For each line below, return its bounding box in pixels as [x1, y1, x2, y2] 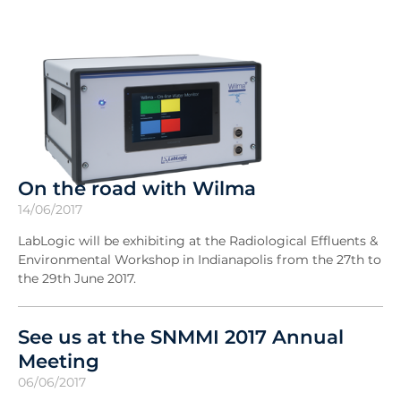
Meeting [18, 348, 99, 372]
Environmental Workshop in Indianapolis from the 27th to [18, 251, 381, 268]
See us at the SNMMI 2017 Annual [18, 324, 344, 348]
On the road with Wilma [18, 175, 256, 200]
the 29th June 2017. [18, 269, 136, 286]
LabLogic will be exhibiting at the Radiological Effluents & [18, 232, 378, 249]
